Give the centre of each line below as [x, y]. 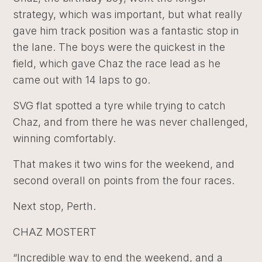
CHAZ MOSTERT [55, 232]
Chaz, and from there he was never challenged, [131, 122]
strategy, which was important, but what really [128, 14]
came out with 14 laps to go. [82, 80]
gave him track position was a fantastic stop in [126, 30]
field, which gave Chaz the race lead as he [117, 63]
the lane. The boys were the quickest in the [119, 47]
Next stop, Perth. [55, 206]
